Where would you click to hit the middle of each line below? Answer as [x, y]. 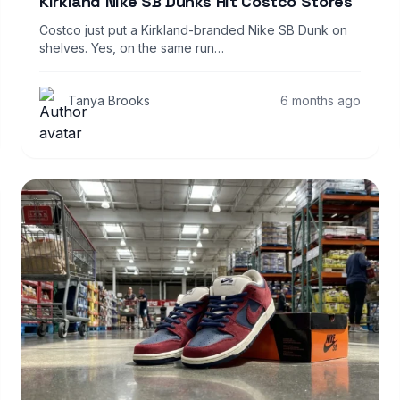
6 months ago [321, 100]
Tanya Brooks [109, 100]
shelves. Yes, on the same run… [132, 47]
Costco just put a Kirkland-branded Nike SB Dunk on [193, 29]
